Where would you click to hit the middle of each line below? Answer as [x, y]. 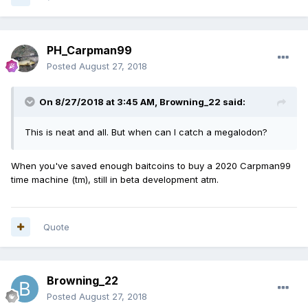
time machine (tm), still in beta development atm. [115, 179]
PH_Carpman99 [89, 50]
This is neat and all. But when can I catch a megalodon [144, 132]
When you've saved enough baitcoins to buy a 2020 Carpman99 [151, 165]
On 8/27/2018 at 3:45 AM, [99, 101]
